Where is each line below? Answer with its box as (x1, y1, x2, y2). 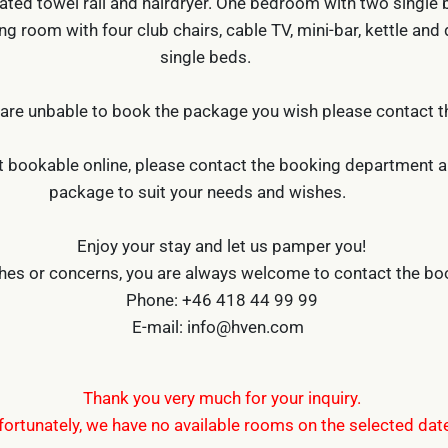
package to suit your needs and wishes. (49, 179, 394, 203)
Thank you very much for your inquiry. (82, 385, 361, 409)
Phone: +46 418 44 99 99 (125, 287, 318, 311)
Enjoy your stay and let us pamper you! (77, 233, 366, 257)
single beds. (160, 44, 283, 68)
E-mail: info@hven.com (131, 314, 312, 338)
